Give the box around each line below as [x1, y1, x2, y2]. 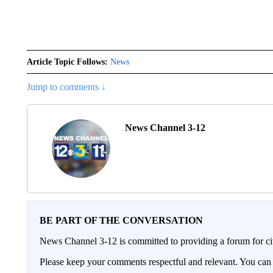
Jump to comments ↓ [26, 82, 106, 92]
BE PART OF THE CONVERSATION [39, 215, 203, 225]
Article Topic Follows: [26, 57, 108, 66]
